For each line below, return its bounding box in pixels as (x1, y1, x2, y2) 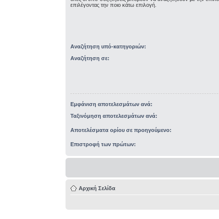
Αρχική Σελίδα (79, 185, 116, 191)
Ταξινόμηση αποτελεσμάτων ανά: (70, 112, 158, 119)
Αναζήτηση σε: (70, 55, 110, 61)
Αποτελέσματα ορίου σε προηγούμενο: (70, 127, 172, 133)
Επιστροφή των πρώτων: (70, 141, 136, 147)
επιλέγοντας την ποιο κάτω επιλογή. (70, 2, 157, 8)
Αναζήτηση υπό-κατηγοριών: (70, 43, 147, 49)
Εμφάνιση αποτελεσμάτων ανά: (70, 101, 153, 107)
